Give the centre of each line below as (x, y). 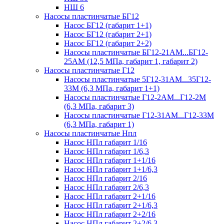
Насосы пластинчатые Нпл (90, 133)
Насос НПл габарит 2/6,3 (106, 187)
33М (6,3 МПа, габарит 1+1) (112, 88)
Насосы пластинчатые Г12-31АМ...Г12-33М (139, 115)
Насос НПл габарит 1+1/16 (110, 160)
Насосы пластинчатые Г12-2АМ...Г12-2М (135, 97)
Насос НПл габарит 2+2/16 (110, 214)
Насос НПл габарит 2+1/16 (110, 196)
